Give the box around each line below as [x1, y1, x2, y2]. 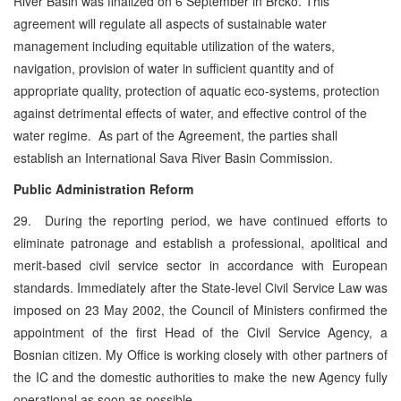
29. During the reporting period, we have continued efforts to [13, 210, 388, 229]
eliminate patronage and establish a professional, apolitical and [13, 233, 388, 252]
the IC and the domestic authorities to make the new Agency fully [13, 367, 388, 386]
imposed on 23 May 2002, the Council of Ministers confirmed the [13, 300, 388, 319]
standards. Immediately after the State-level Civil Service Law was [13, 277, 388, 296]
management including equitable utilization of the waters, [13, 36, 335, 55]
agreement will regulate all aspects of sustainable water [13, 13, 327, 32]
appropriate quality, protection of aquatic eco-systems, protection [13, 81, 380, 99]
